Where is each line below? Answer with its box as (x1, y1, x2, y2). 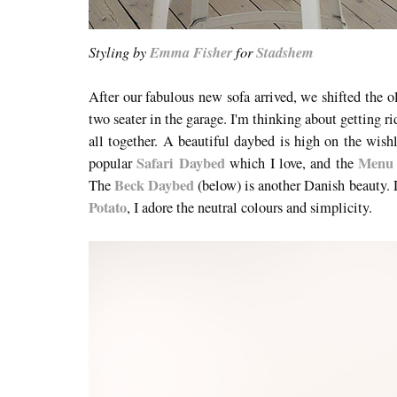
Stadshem (256, 42, 314, 63)
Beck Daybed (114, 175, 195, 197)
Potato (89, 197, 127, 219)
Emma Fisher (150, 42, 232, 63)
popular (89, 153, 137, 174)
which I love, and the (224, 153, 359, 174)
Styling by (89, 42, 150, 62)
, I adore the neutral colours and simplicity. (127, 198, 372, 218)
